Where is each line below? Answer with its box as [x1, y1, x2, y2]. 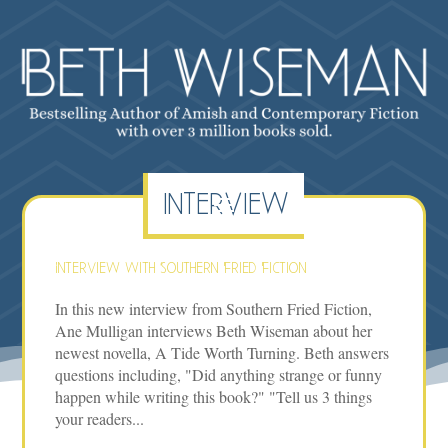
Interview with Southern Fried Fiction [55, 259, 307, 278]
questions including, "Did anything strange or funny [55, 364, 383, 386]
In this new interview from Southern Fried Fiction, [55, 298, 373, 320]
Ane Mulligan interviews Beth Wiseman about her [55, 320, 373, 342]
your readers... [55, 408, 145, 430]
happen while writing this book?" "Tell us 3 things [55, 386, 373, 408]
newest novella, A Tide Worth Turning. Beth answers [55, 342, 390, 364]
